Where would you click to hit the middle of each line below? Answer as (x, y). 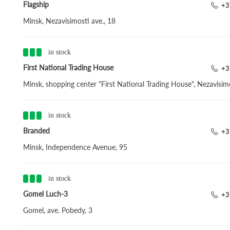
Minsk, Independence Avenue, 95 (75, 147)
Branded (36, 131)
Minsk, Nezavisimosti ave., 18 (69, 21)
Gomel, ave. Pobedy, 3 (57, 210)
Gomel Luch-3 (45, 194)
